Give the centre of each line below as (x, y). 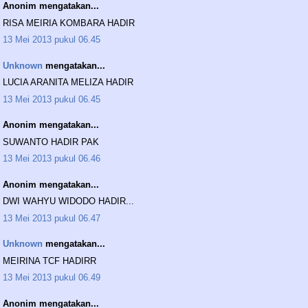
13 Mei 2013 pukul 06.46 (52, 159)
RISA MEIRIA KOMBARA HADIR (69, 23)
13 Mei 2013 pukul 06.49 (52, 278)
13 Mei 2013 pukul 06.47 (52, 218)
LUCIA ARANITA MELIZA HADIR (68, 82)
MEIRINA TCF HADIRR (49, 261)
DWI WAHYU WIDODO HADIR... (68, 201)
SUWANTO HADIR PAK (51, 142)
